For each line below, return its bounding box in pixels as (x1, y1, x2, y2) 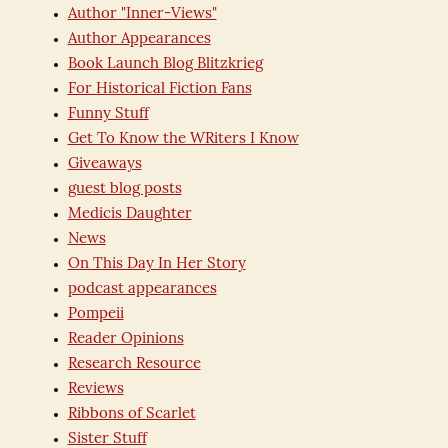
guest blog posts (67, 182, 182, 197)
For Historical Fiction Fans (67, 82, 252, 97)
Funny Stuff (67, 107, 149, 122)
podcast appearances (67, 282, 217, 297)
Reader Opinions (67, 332, 184, 347)
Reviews (67, 382, 124, 397)
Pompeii (67, 307, 124, 322)
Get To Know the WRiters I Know (67, 132, 299, 147)
